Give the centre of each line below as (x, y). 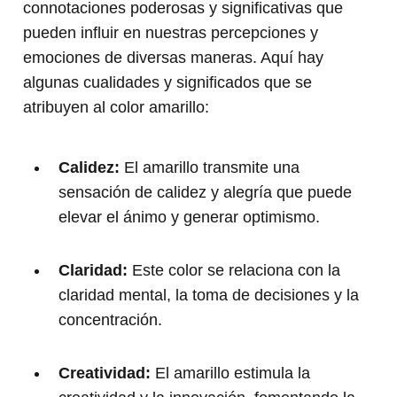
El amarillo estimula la (230, 374)
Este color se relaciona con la (234, 271)
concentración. (110, 320)
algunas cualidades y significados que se (167, 83)
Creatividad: (105, 374)
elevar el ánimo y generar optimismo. (189, 218)
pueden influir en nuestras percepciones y (171, 33)
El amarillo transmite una (210, 168)
